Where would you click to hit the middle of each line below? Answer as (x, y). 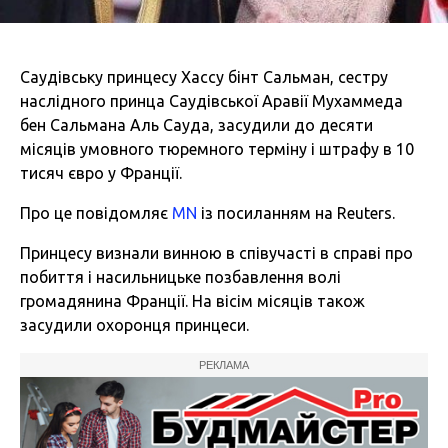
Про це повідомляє (96, 212)
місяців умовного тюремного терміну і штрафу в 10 (217, 148)
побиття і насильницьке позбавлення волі (180, 276)
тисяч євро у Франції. (101, 172)
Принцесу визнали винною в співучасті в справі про (216, 252)
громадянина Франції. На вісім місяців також (192, 300)
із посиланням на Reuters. (296, 212)
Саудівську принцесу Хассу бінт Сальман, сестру (204, 76)
